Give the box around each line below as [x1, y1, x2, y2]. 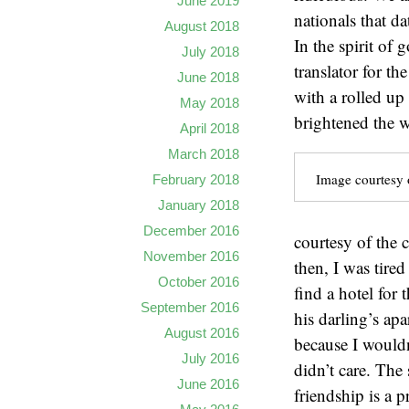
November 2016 [143, 248, 239, 264]
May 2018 [180, 95, 239, 110]
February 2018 [152, 172, 239, 187]
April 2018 [180, 121, 239, 136]
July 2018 [182, 44, 239, 59]
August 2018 [164, 18, 239, 34]
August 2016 [164, 325, 239, 341]
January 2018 [158, 197, 239, 213]
